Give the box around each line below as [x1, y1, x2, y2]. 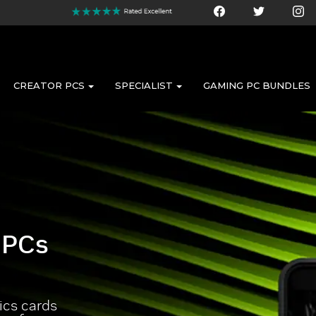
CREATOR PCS [13, 80, 85, 91]
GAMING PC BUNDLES [203, 80, 310, 91]
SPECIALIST [115, 80, 173, 91]
